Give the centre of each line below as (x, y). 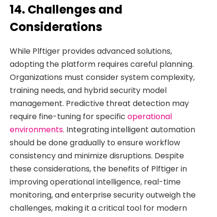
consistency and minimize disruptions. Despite (97, 155)
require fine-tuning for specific (69, 116)
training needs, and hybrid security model (88, 90)
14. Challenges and (66, 9)
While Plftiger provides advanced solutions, (91, 51)
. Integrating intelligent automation (129, 129)
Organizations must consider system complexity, (102, 77)
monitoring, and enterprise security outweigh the (103, 195)
